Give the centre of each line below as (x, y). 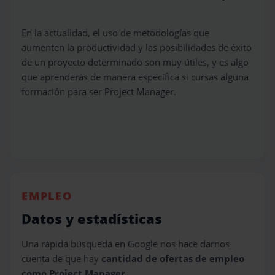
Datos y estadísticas (92, 219)
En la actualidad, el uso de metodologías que (115, 33)
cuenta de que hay (61, 258)
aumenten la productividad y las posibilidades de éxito (137, 47)
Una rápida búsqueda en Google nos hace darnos (126, 244)
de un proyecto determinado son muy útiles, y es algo (135, 62)
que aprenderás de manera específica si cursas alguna (135, 77)
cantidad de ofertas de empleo (173, 258)
